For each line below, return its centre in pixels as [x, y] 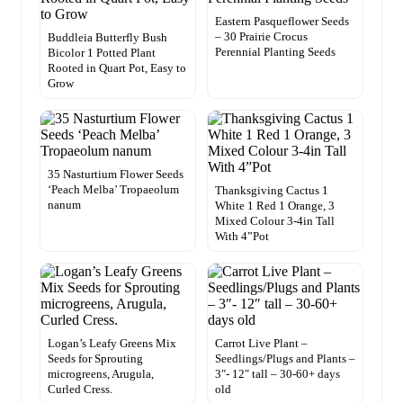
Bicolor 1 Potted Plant [102, 52]
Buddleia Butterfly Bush [107, 37]
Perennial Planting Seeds [275, 51]
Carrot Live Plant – [261, 343]
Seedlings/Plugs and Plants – [285, 358]
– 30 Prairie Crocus [261, 36]
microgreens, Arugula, [101, 373]
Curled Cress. [80, 389]
